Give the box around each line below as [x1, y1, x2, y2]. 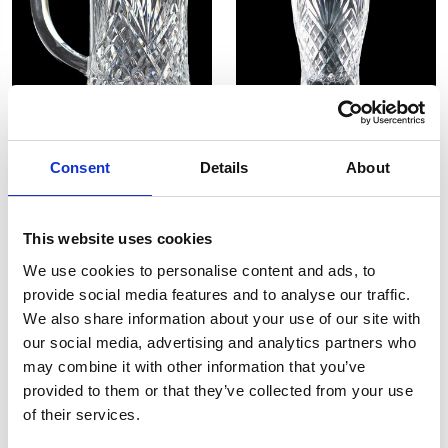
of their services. [23, 405, 140, 423]
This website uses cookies [23, 230, 213, 247]
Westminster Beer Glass [256, 143, 416, 161]
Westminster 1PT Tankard [21, 143, 203, 161]
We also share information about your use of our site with [23, 309, 421, 327]
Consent [50, 159, 110, 176]
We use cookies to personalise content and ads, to [23, 261, 376, 279]
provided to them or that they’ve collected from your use [23, 381, 413, 399]
